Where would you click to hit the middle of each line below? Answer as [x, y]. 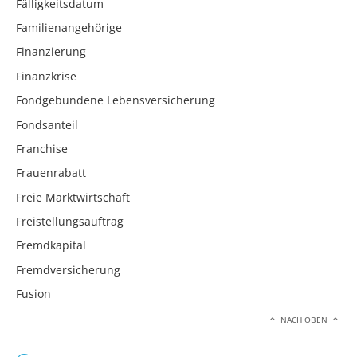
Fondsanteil [47, 124]
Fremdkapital [51, 245]
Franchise [42, 148]
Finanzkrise [46, 76]
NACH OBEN [304, 320]
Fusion [33, 294]
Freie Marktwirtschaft [73, 197]
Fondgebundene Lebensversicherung [116, 100]
